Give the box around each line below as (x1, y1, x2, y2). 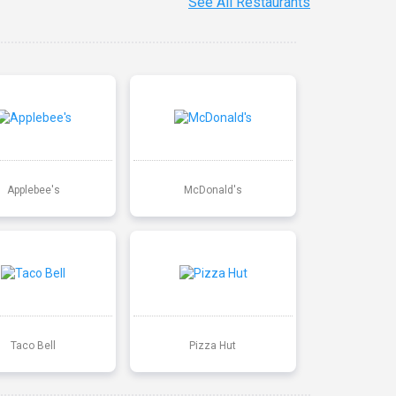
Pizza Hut (189, 339, 237, 352)
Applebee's (6, 183, 60, 196)
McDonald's (183, 183, 242, 196)
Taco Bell (11, 339, 57, 352)
